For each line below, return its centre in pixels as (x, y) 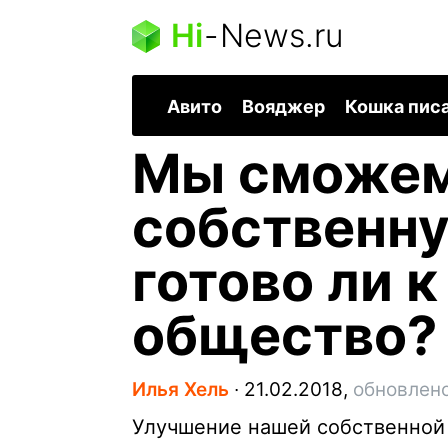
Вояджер (283, 107)
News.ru (281, 35)
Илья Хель (180, 390)
